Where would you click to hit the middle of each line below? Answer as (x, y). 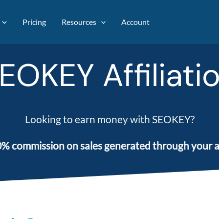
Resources (79, 22)
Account (136, 22)
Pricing (34, 22)
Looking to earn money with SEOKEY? (109, 119)
